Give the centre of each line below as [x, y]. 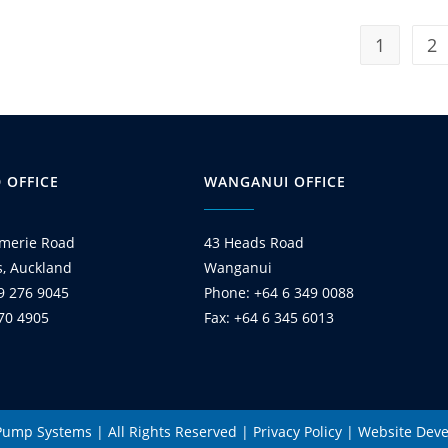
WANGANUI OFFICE [275, 181]
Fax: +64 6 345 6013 [269, 317]
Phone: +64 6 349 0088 [279, 292]
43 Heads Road [254, 242]
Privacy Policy [297, 431]
